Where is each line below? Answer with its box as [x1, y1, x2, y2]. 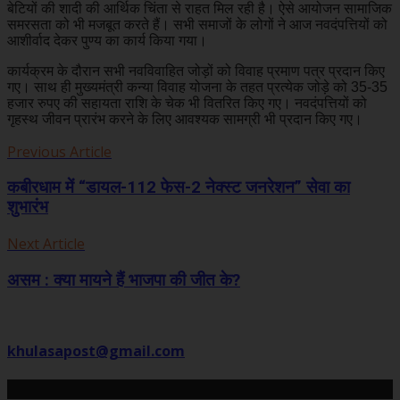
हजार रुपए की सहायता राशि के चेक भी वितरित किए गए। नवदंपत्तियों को [7, 95, 367, 111]
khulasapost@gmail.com [7, 340, 185, 361]
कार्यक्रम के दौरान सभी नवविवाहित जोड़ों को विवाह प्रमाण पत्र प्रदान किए [7, 62, 385, 79]
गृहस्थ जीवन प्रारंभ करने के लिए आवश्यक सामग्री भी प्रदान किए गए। [7, 111, 370, 127]
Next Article [7, 234, 85, 254]
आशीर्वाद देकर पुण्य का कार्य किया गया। [7, 32, 211, 48]
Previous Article [7, 141, 112, 162]
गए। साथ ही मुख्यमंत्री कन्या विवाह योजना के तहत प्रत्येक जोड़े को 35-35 [7, 79, 387, 95]
